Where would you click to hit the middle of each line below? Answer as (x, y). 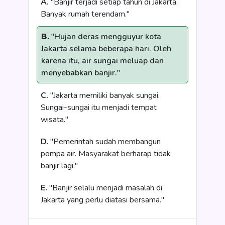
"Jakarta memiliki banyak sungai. (104, 95)
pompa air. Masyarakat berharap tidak (106, 154)
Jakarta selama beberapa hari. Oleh (106, 49)
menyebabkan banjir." (81, 73)
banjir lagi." (59, 166)
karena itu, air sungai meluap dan (102, 61)
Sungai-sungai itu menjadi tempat (99, 107)
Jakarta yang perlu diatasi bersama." (102, 200)
